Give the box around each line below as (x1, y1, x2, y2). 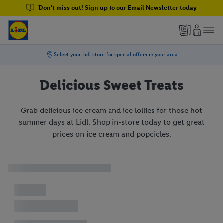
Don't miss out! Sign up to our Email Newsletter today (38, 4, 197, 11)
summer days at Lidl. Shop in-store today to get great (18, 117, 205, 127)
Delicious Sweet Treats (39, 76, 184, 93)
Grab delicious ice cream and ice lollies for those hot (21, 106, 202, 115)
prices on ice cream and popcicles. (52, 129, 171, 139)
